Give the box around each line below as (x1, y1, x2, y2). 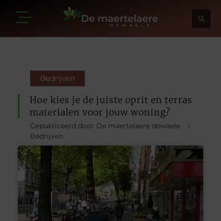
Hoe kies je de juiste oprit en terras (29, 94, 192, 106)
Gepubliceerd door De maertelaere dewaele (30, 121, 180, 130)
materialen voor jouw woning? (29, 106, 171, 118)
